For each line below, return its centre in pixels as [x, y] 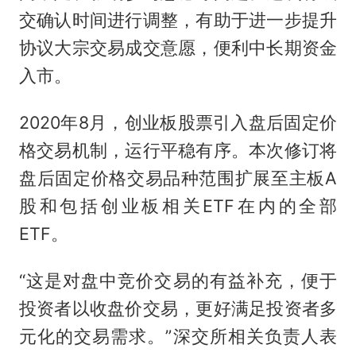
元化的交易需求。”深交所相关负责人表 [178, 336]
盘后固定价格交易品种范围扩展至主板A [178, 178]
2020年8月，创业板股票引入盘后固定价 [178, 123]
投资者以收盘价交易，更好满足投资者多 [178, 308]
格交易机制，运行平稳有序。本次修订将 [178, 151]
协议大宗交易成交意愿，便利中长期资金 [178, 48]
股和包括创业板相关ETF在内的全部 [178, 206]
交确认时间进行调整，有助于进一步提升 [178, 20]
